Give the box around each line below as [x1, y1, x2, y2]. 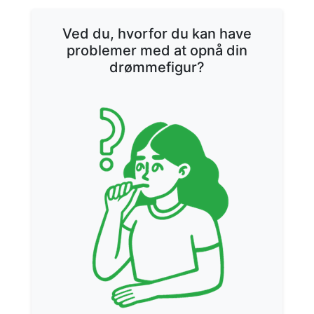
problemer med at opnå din [67, 41, 247, 59]
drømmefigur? [109, 58, 205, 76]
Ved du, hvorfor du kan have [62, 25, 252, 42]
